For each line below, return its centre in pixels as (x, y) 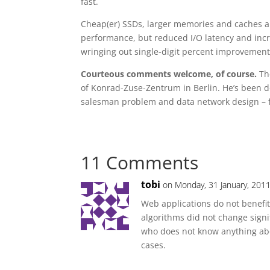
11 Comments (140, 162)
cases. (154, 245)
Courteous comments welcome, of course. (169, 74)
